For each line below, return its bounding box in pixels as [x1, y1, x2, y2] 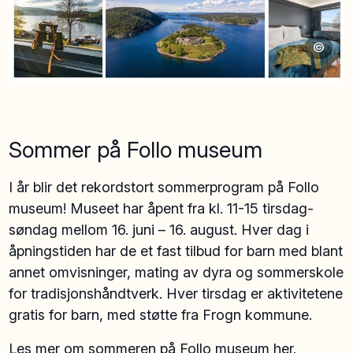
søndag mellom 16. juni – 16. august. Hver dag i [9, 221, 310, 239]
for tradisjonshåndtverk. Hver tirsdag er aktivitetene [9, 285, 344, 303]
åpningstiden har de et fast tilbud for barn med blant [9, 243, 344, 260]
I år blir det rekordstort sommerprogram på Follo [9, 179, 320, 196]
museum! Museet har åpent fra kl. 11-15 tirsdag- [9, 200, 314, 217]
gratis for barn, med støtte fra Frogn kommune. [9, 307, 313, 324]
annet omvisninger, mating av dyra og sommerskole [9, 264, 344, 281]
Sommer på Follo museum [9, 136, 269, 164]
